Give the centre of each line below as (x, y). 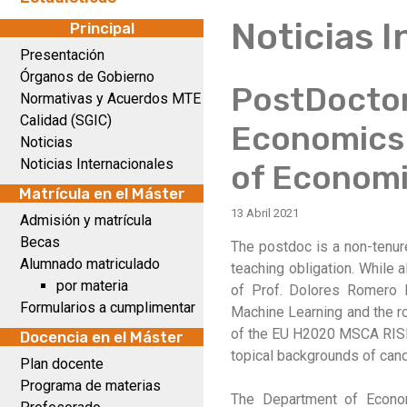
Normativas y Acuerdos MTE (110, 99)
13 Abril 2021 (265, 213)
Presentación (62, 55)
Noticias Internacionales (97, 164)
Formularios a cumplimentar (108, 308)
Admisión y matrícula (86, 220)
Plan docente (62, 364)
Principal (102, 28)
